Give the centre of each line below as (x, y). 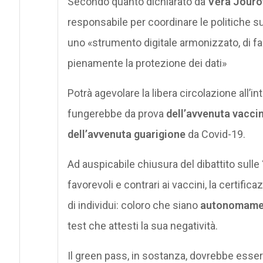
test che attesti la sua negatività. (142, 225)
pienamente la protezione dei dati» (147, 63)
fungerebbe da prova (117, 113)
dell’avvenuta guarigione (126, 134)
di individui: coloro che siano (134, 205)
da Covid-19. (215, 134)
